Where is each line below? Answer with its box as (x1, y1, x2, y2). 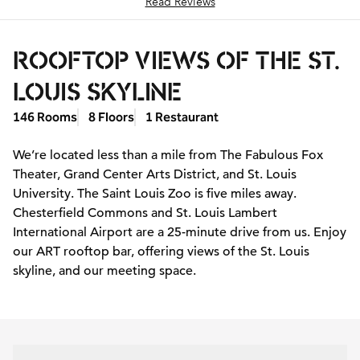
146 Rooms (13, 109, 77, 125)
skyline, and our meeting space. (13, 263, 196, 279)
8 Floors (88, 109, 134, 125)
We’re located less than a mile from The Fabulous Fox (13, 147, 323, 163)
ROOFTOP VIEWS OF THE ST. (13, 45, 339, 77)
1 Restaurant (145, 109, 219, 125)
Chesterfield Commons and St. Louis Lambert (13, 205, 277, 221)
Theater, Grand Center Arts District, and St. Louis (13, 166, 297, 182)
